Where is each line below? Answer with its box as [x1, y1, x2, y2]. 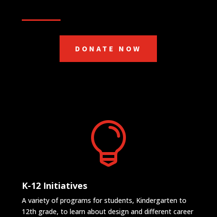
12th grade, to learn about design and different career [21, 206, 193, 216]
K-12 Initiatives [21, 179, 87, 191]
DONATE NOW [75, 43, 142, 53]
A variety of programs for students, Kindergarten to [21, 195, 186, 205]
